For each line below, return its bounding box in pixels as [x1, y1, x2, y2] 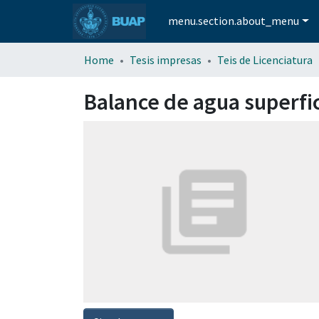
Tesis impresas [130, 52, 202, 67]
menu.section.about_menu [168, 14, 300, 28]
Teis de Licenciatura [217, 52, 313, 67]
